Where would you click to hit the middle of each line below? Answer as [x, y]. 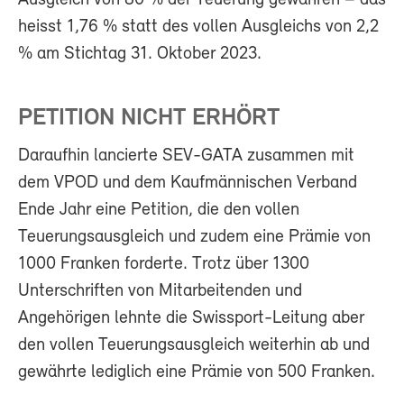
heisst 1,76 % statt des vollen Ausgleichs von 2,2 [198, 27]
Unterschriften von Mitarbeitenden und [160, 291]
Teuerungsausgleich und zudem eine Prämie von [194, 237]
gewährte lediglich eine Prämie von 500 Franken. [197, 372]
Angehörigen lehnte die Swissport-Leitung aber [191, 318]
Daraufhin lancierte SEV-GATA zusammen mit [186, 156]
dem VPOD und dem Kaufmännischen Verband [188, 183]
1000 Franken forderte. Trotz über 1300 [164, 264]
